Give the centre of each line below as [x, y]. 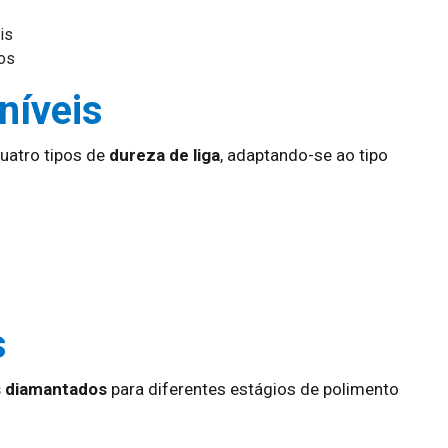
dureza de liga [164, 155]
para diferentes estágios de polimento [253, 389]
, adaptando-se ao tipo [304, 155]
